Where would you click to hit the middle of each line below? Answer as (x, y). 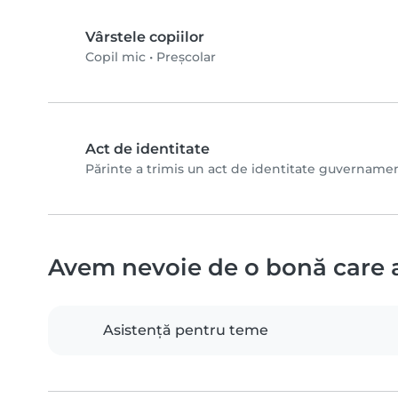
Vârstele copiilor (145, 36)
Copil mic (115, 56)
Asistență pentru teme (186, 330)
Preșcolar (186, 56)
